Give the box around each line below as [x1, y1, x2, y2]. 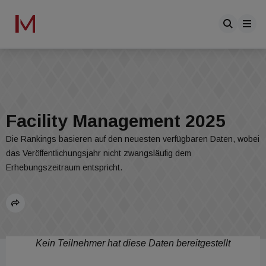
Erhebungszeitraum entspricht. [6, 163, 122, 172]
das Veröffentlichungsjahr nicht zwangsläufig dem [6, 148, 191, 158]
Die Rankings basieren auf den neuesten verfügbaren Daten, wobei [6, 134, 259, 144]
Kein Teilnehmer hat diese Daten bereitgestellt [36, 238, 230, 248]
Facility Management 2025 [6, 111, 226, 131]
